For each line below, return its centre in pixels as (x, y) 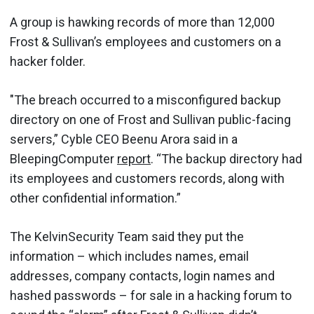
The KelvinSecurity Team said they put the (127, 237)
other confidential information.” (95, 198)
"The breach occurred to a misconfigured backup (145, 100)
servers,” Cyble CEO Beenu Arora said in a (124, 139)
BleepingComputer (63, 159)
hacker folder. (48, 61)
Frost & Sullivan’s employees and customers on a (145, 42)
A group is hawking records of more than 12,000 (142, 22)
